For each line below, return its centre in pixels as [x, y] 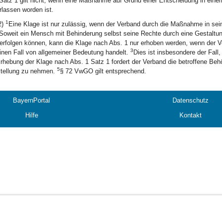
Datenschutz [191, 100]
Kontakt [191, 115]
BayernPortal [31, 100]
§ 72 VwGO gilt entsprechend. [103, 71]
